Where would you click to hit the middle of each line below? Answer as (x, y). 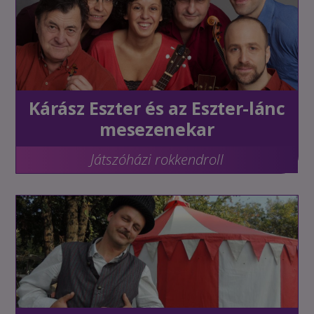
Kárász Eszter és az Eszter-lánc (157, 108)
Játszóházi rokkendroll (157, 159)
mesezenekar (157, 129)
